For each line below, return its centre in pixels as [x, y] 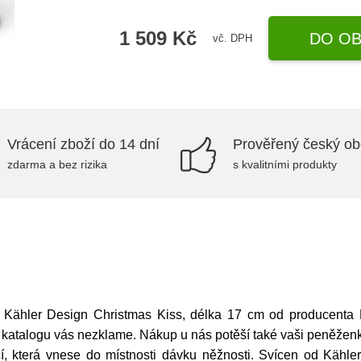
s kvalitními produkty [285, 164]
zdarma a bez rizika [57, 164]
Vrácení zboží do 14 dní [83, 144]
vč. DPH [233, 38]
